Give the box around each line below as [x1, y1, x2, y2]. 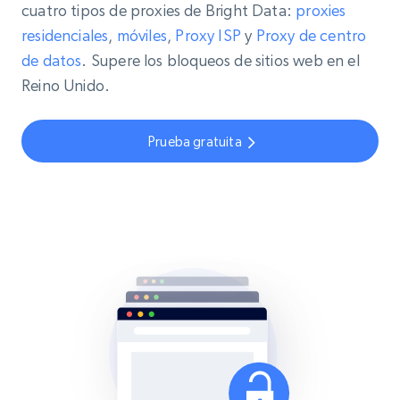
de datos [21, 51, 82, 71]
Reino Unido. [21, 76, 111, 96]
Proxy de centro [255, 26, 367, 46]
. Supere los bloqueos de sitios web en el [81, 51, 360, 71]
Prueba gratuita [148, 132, 242, 150]
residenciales [21, 26, 109, 46]
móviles [116, 26, 167, 46]
